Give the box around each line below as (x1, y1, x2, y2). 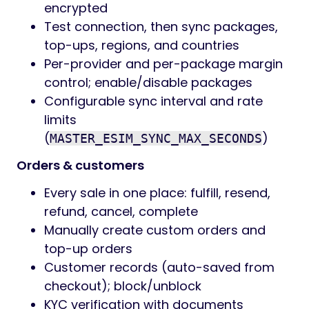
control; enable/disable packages (44, 74, 252, 91)
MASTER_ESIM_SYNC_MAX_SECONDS (50, 131, 262, 146)
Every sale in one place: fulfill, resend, (44, 184, 270, 201)
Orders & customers (17, 157, 144, 174)
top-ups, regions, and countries (44, 37, 239, 54)
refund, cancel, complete (44, 203, 198, 220)
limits (44, 111, 77, 128)
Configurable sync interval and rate (44, 92, 263, 110)
